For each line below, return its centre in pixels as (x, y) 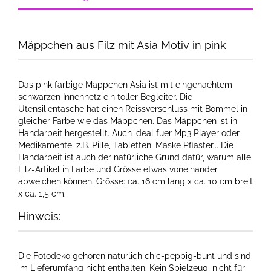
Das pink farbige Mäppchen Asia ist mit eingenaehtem (125, 85)
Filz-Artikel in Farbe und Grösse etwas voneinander (118, 169)
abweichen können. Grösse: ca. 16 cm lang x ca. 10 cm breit (135, 181)
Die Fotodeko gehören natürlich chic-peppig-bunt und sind (135, 256)
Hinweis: (39, 216)
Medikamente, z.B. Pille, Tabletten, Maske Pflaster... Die (126, 145)
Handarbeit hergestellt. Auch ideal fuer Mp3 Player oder (129, 133)
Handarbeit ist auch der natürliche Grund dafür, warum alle (135, 157)
